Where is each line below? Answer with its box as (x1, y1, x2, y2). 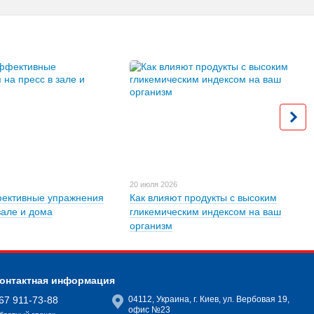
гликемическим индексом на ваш (130, 205, 282, 217)
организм (130, 219, 173, 231)
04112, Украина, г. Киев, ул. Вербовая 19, (128, 294, 289, 304)
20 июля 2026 (130, 179, 178, 189)
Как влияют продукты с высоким (130, 191, 278, 203)
